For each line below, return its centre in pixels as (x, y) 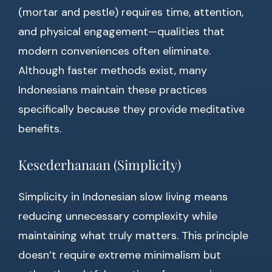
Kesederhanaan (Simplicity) (100, 165)
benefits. (40, 129)
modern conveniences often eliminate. (114, 51)
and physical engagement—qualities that (121, 32)
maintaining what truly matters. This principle (133, 236)
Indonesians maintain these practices (113, 90)
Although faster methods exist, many (113, 71)
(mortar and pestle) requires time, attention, (131, 12)
